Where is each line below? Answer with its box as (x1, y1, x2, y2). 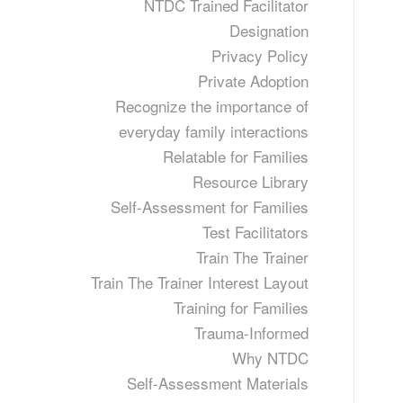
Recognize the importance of (114, 94, 309, 117)
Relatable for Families (162, 145, 309, 167)
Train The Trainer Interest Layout (90, 271, 309, 293)
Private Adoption (197, 69, 309, 92)
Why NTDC (231, 346, 309, 369)
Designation (228, 19, 309, 41)
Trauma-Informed (193, 321, 309, 344)
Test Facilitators (201, 220, 309, 243)
